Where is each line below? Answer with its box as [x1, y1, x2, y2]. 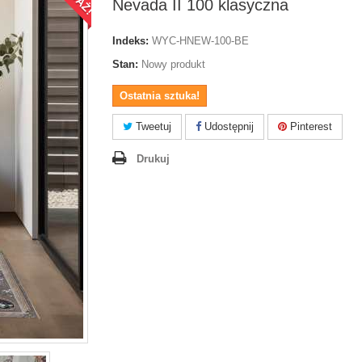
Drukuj [137, 153, 170, 165]
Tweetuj [133, 120, 171, 133]
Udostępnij [201, 120, 254, 133]
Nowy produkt [141, 58, 205, 70]
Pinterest [287, 120, 332, 133]
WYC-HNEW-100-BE [152, 35, 249, 47]
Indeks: [112, 35, 149, 47]
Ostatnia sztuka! [120, 90, 200, 102]
